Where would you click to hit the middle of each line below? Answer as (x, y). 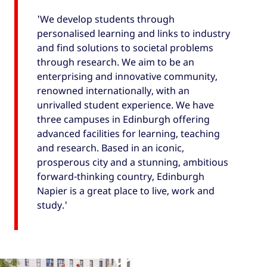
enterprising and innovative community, (127, 77)
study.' (52, 205)
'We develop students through (106, 19)
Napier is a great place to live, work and (126, 191)
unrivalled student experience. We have (125, 105)
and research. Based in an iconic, (111, 148)
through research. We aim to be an (116, 62)
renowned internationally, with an (113, 91)
